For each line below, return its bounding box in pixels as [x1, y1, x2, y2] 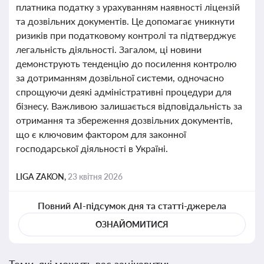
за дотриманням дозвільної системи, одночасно [16, 72, 224, 83]
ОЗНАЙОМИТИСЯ [95, 219, 169, 229]
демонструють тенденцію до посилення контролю [16, 58, 237, 69]
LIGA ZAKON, [16, 171, 68, 181]
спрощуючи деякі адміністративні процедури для [16, 86, 232, 97]
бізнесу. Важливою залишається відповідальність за [16, 100, 242, 111]
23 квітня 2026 [68, 171, 123, 181]
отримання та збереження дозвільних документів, [16, 114, 233, 126]
